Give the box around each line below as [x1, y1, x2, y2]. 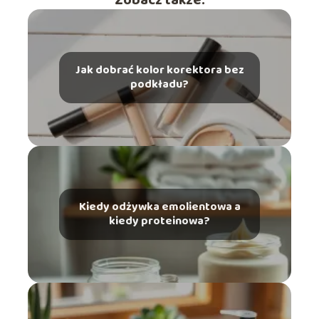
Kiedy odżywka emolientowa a [78, 198, 241, 216]
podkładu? [130, 75, 189, 94]
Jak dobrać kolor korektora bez [75, 61, 244, 80]
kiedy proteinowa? [109, 212, 210, 231]
